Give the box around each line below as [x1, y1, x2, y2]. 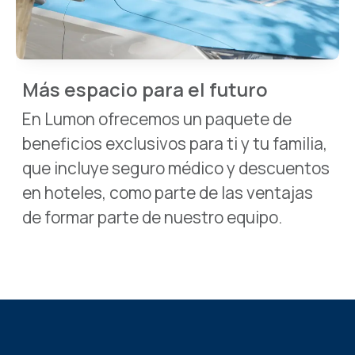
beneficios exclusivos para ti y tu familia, [22, 132, 327, 155]
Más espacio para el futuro [22, 75, 268, 102]
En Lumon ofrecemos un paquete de [22, 107, 292, 130]
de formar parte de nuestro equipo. [22, 205, 282, 228]
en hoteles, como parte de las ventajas [22, 181, 313, 204]
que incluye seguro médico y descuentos [22, 156, 330, 179]
